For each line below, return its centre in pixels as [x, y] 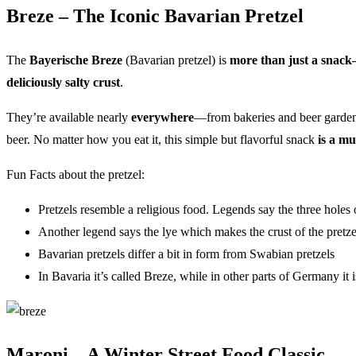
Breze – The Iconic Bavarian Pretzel [155, 15]
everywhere [163, 117]
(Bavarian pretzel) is [176, 60]
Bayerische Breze [76, 60]
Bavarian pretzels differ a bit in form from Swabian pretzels [186, 253]
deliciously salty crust [63, 82]
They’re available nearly [69, 117]
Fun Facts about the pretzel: [75, 174]
